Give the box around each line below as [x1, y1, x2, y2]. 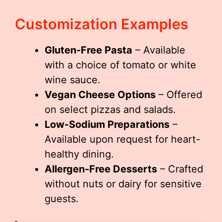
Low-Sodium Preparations [45, 118, 169, 130]
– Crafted [157, 163, 203, 175]
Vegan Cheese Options [45, 89, 156, 101]
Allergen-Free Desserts [45, 163, 157, 175]
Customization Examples [15, 15, 188, 33]
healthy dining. [45, 148, 114, 160]
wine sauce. [45, 74, 101, 86]
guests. [45, 193, 79, 205]
